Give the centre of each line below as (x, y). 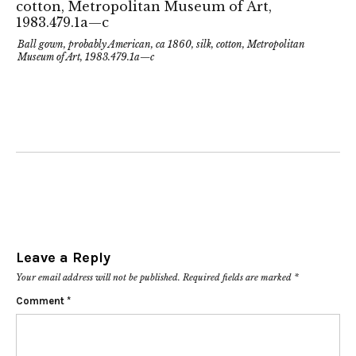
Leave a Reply (63, 258)
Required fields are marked (238, 278)
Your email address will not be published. (98, 278)
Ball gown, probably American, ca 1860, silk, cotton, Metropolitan (161, 44)
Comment (41, 301)
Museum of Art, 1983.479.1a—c (86, 57)
